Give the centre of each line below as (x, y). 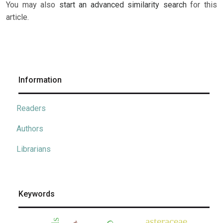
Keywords (37, 194)
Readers (31, 109)
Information (40, 80)
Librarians (34, 149)
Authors (30, 129)
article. (17, 17)
